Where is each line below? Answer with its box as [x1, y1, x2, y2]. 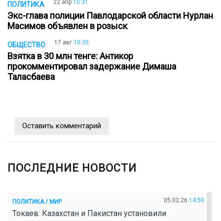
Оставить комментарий [22, 121, 101, 131]
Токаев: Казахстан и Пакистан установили [12, 209, 166, 219]
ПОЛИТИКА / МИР [12, 198, 62, 205]
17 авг [54, 39, 72, 46]
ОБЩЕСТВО [7, 41, 45, 49]
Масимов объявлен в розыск [7, 20, 131, 31]
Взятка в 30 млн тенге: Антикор [7, 51, 133, 62]
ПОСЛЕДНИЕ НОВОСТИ [7, 162, 137, 175]
